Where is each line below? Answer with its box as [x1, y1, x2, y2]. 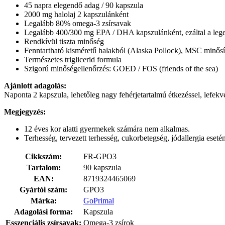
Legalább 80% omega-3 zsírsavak [24, 19, 131, 28]
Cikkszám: [25, 152, 62, 161]
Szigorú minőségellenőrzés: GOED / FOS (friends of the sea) [24, 64, 218, 73]
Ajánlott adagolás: [4, 81, 66, 90]
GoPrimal [83, 196, 114, 205]
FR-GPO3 [83, 152, 117, 161]
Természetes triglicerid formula [24, 55, 122, 64]
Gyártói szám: [20, 185, 67, 194]
